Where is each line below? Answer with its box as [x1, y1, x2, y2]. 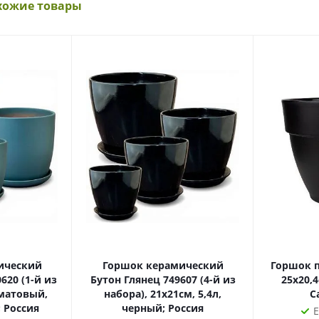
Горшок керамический [102, 258, 224, 272]
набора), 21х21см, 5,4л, [104, 287, 221, 300]
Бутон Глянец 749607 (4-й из [90, 273, 236, 286]
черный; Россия [122, 301, 204, 315]
